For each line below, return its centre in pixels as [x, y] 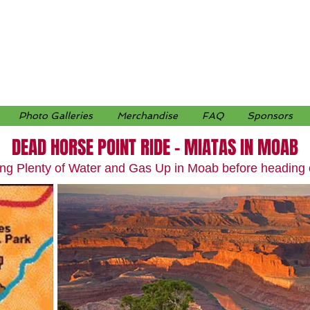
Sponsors [270, 116]
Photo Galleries [56, 116]
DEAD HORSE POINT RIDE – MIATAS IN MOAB [155, 147]
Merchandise [147, 116]
